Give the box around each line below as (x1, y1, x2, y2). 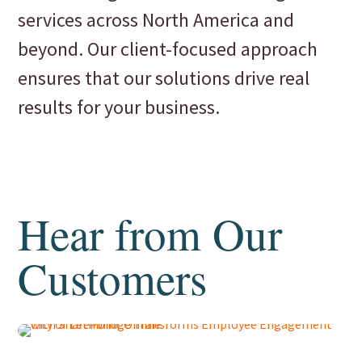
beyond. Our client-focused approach (18, 36, 318, 61)
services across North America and (18, 6, 295, 32)
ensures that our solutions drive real (18, 65, 310, 90)
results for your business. (18, 94, 221, 120)
